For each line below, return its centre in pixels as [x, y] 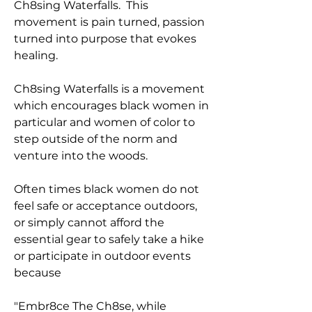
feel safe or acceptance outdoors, [106, 206]
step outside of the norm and [96, 139]
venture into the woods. [82, 156]
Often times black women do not [107, 189]
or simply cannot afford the [89, 223]
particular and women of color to [104, 122]
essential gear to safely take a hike [109, 239]
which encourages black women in [111, 106]
